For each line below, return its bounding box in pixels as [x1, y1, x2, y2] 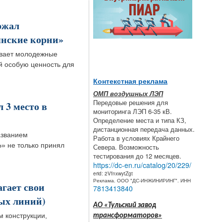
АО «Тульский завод [93, 202, 156, 210]
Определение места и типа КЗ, [93, 115, 186, 125]
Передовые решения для [93, 98, 168, 108]
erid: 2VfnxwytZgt [93, 169, 134, 177]
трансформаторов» [93, 212, 162, 220]
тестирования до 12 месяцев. [93, 151, 181, 161]
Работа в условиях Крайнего [93, 133, 179, 143]
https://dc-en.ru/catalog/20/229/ [93, 160, 191, 170]
